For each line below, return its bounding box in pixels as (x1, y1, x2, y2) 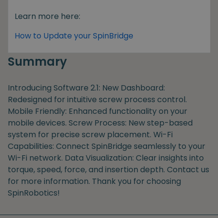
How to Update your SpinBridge (15, 30, 133, 41)
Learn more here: (15, 10, 80, 22)
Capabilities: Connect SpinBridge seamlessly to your (8, 140, 205, 152)
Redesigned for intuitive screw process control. (8, 93, 187, 105)
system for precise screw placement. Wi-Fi (8, 128, 173, 140)
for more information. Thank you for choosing (8, 175, 181, 187)
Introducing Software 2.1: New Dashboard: (8, 82, 165, 93)
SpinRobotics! (8, 187, 60, 199)
